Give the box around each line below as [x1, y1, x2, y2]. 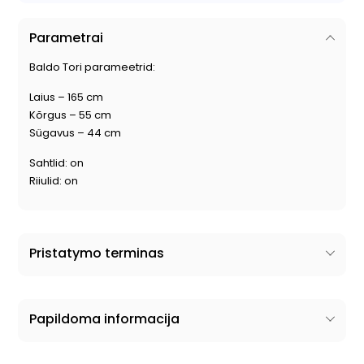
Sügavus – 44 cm [29, 125, 121, 141]
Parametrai [29, 28, 103, 48]
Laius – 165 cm [29, 89, 103, 106]
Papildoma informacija [29, 310, 180, 329]
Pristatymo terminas [29, 244, 164, 263]
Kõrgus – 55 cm [29, 107, 111, 123]
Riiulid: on [29, 173, 78, 189]
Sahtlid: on [29, 155, 84, 171]
